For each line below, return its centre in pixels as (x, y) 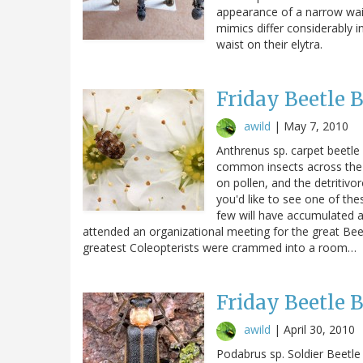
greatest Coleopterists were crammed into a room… (220, 247)
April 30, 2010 (319, 329)
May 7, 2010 (316, 126)
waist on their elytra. (269, 44)
